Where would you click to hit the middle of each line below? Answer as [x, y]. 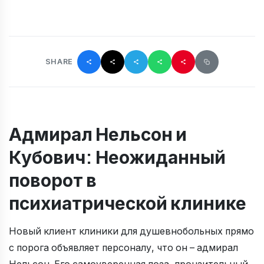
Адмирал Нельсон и [98, 134]
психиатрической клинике [128, 203]
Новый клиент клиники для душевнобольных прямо [131, 231]
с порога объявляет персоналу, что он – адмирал [123, 248]
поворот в [53, 180]
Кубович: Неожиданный [117, 157]
